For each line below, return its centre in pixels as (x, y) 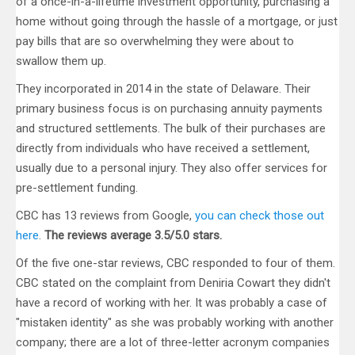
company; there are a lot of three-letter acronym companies (173, 343)
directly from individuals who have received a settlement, (163, 149)
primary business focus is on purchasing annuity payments (169, 109)
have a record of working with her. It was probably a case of (172, 303)
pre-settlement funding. (77, 188)
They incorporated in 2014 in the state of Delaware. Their (163, 89)
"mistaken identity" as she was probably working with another (175, 323)
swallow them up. (61, 61)
